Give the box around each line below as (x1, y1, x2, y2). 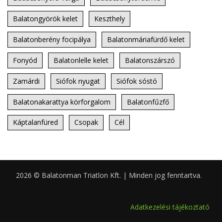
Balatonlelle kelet (54, 55, 109, 65)
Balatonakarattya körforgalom (13, 97, 111, 107)
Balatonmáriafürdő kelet (107, 34, 185, 44)
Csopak (74, 117, 98, 127)
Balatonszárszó (125, 55, 175, 65)
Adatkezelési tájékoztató (130, 202, 210, 212)
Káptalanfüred (13, 117, 58, 127)
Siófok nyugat (56, 76, 100, 86)
